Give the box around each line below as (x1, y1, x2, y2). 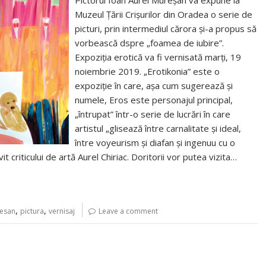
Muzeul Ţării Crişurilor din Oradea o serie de (75, 8, 253, 20)
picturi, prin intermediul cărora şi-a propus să (75, 23, 257, 34)
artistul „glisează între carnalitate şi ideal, (75, 122, 242, 134)
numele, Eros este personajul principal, (75, 94, 233, 106)
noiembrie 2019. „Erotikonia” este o (75, 65, 220, 77)
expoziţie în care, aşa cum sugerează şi (75, 80, 233, 91)
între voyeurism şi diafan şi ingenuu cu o (75, 137, 236, 148)
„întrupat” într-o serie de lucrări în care (75, 108, 231, 120)
